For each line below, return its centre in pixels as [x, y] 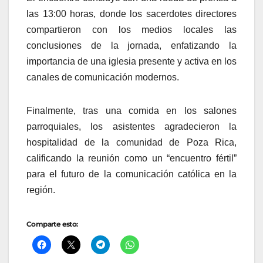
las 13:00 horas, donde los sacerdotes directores [131, 14]
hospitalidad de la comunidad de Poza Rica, [131, 143]
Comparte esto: [52, 224]
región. [41, 190]
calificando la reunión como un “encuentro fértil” [131, 159]
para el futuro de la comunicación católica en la [131, 174]
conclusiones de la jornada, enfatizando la [131, 46]
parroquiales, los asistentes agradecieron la [131, 127]
